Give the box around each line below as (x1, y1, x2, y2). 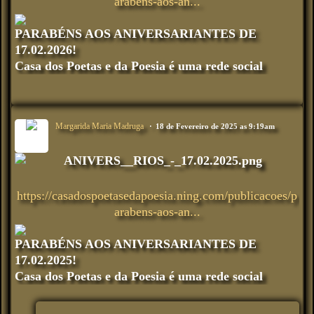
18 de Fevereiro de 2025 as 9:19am (156, 121, 275, 130)
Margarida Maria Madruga (55, 121, 144, 131)
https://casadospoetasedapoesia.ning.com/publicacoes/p (17, 188, 297, 203)
